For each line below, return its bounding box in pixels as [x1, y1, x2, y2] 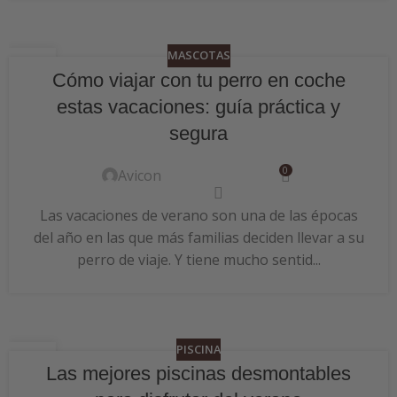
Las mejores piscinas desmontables [46, 362, 351, 385]
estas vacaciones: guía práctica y [57, 95, 340, 118]
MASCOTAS [167, 47, 230, 64]
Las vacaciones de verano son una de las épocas [39, 205, 358, 225]
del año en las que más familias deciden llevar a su [33, 227, 364, 247]
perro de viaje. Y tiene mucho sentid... [76, 249, 321, 269]
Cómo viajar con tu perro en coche [51, 68, 346, 91]
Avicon [117, 165, 161, 185]
